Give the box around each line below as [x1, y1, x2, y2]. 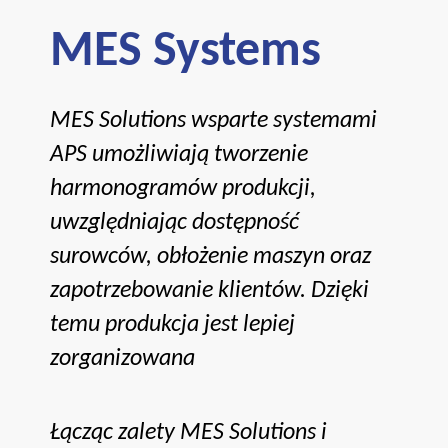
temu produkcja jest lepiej [50, 312, 295, 337]
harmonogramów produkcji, [50, 176, 316, 201]
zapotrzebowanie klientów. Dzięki [50, 278, 369, 303]
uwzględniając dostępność [50, 210, 299, 235]
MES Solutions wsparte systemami [50, 108, 377, 133]
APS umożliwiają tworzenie [50, 142, 308, 167]
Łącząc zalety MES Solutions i [50, 420, 327, 445]
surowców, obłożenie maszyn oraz [50, 244, 371, 269]
